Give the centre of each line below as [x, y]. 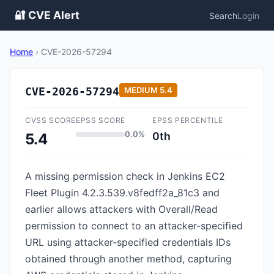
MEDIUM [141, 90]
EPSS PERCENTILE [188, 120]
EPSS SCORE [101, 120]
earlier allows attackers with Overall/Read [121, 209]
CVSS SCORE [50, 120]
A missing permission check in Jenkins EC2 [125, 176]
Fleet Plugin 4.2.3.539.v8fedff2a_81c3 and [122, 193]
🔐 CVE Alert [47, 15]
